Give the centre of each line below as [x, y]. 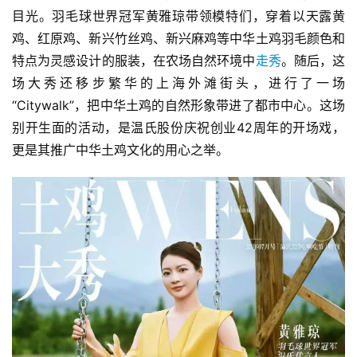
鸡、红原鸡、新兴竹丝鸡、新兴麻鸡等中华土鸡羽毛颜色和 [178, 38]
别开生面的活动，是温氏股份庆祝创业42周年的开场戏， [178, 127]
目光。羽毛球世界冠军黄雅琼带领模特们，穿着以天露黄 [178, 16]
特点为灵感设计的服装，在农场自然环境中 [134, 61]
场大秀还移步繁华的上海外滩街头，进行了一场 [178, 83]
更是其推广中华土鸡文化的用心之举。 [120, 150]
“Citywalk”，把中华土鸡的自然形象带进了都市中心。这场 [178, 105]
